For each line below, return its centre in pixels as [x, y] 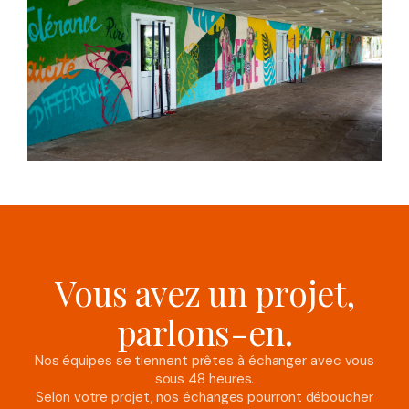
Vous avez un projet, [204, 293]
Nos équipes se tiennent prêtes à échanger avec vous [204, 361]
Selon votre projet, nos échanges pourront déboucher [204, 398]
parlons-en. [204, 332]
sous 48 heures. [204, 379]
